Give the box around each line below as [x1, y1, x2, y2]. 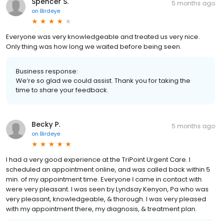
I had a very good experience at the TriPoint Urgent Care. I [6, 154, 190, 164]
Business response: [16, 66, 78, 76]
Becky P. [32, 119, 60, 129]
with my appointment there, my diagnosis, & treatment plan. [6, 204, 197, 214]
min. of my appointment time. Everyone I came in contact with [6, 174, 202, 184]
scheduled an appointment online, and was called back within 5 [6, 164, 210, 174]
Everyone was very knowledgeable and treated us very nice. [6, 32, 200, 41]
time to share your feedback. [16, 85, 109, 95]
